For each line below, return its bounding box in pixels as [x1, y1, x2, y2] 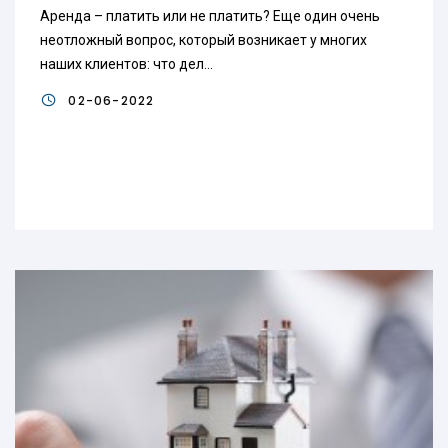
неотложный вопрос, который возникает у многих [40, 32, 367, 48]
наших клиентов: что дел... [40, 56, 213, 72]
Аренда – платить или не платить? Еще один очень [40, 8, 380, 24]
